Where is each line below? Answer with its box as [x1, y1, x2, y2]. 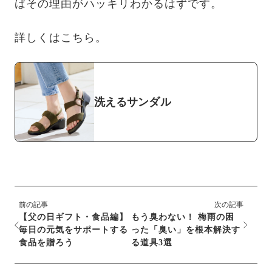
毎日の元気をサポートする [18, 225, 128, 235]
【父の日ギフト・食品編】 [18, 212, 128, 222]
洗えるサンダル [94, 96, 171, 109]
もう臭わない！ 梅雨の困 [131, 212, 234, 222]
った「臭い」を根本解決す [131, 225, 240, 235]
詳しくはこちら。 [15, 32, 107, 44]
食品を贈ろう [18, 238, 73, 248]
